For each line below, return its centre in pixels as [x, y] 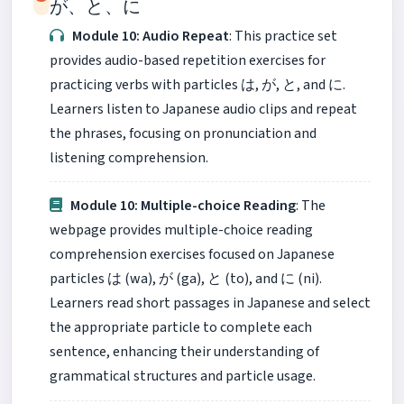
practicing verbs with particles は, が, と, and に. [197, 84]
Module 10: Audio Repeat [151, 36]
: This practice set [284, 36]
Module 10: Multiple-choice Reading [184, 206]
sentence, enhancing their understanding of [184, 352]
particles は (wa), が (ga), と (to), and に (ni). [186, 279]
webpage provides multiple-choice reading [181, 230]
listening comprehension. [129, 157]
